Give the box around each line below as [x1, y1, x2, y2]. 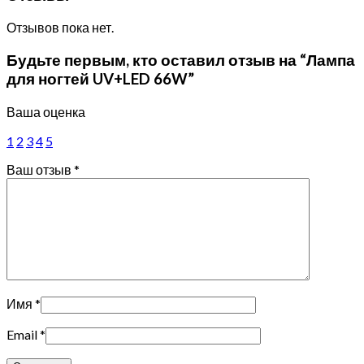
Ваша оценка [6, 103, 85, 119]
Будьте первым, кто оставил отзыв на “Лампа [6, 50, 355, 69]
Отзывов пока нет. [6, 19, 114, 36]
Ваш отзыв [6, 161, 74, 177]
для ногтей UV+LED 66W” [6, 69, 194, 88]
